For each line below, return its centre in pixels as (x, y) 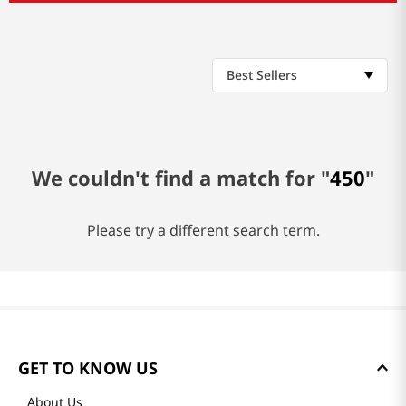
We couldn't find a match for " (181, 178)
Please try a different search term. (203, 231)
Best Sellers (262, 75)
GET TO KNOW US (88, 368)
